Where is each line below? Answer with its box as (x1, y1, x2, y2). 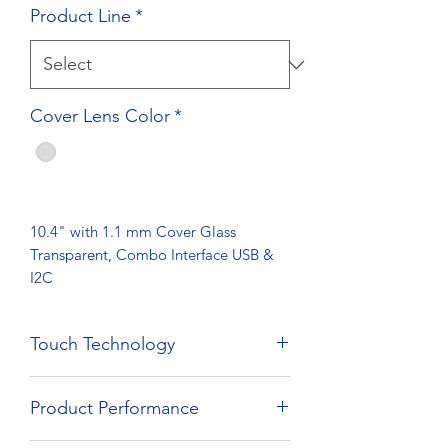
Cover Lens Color (30, 105, 170, 127)
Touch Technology (30, 333, 175, 356)
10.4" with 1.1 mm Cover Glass (30, 222, 236, 242)
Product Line (30, 5, 131, 27)
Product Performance (30, 397, 199, 420)
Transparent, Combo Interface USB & (30, 245, 274, 265)
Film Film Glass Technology (30, 377, 212, 397)
